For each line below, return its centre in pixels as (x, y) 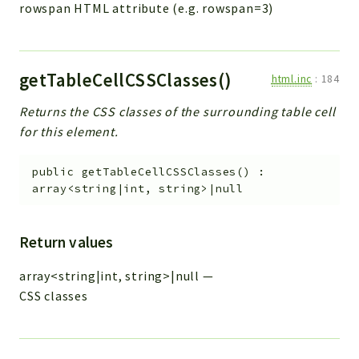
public (53, 171)
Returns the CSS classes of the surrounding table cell (177, 112)
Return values (67, 242)
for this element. (69, 132)
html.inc (292, 79)
